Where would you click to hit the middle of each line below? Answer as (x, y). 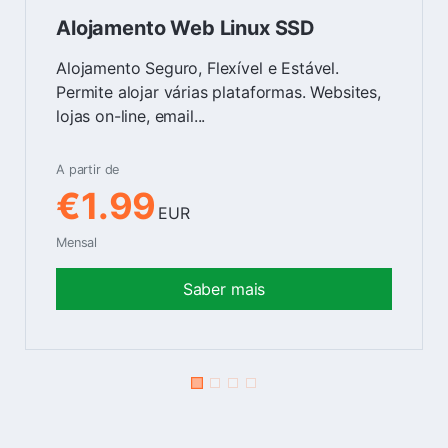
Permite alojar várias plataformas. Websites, (218, 91)
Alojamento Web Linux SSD (186, 27)
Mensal (77, 242)
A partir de (88, 169)
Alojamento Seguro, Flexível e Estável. (197, 67)
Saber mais (224, 288)
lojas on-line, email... (131, 115)
